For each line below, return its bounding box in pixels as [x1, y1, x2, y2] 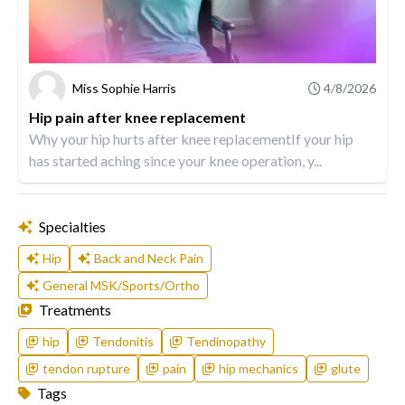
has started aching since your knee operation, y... [29, 152, 322, 170]
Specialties [36, 218, 106, 236]
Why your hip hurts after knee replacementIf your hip [29, 130, 353, 148]
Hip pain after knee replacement [29, 108, 246, 127]
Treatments [36, 301, 111, 319]
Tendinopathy [186, 334, 266, 350]
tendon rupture [42, 361, 130, 377]
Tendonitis [92, 334, 154, 350]
